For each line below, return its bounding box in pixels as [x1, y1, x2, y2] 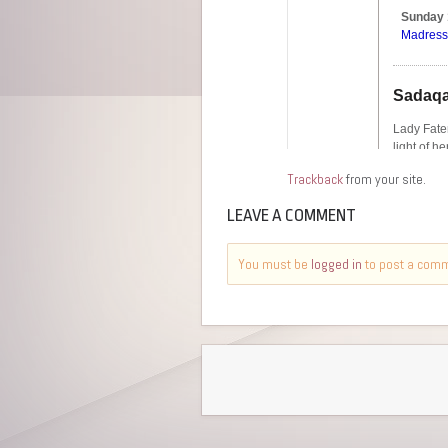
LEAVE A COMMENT [227, 205, 356, 225]
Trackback [287, 169, 343, 188]
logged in [311, 254, 362, 273]
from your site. [343, 169, 426, 188]
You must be [238, 254, 311, 273]
